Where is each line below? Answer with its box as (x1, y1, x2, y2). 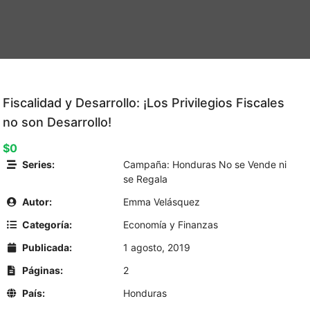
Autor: (20, 196, 52, 208)
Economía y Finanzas (123, 219, 218, 230)
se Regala (123, 173, 167, 185)
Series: (20, 158, 55, 170)
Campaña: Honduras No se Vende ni (123, 158, 286, 170)
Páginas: (20, 264, 63, 276)
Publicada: (20, 241, 72, 253)
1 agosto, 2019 (123, 241, 190, 253)
